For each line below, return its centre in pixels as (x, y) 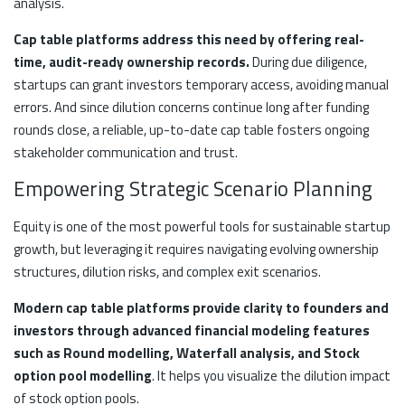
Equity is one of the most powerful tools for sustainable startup (202, 227)
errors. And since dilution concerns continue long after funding (191, 108)
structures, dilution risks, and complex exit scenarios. (167, 272)
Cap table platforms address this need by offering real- (189, 40)
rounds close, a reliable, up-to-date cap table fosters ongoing (191, 130)
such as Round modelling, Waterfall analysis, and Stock (187, 353)
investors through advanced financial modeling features (192, 331)
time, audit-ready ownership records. (132, 62)
